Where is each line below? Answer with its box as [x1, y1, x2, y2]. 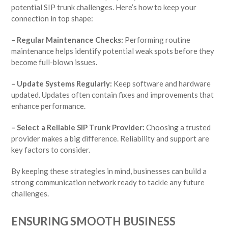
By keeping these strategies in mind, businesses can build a [11, 166, 207, 176]
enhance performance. [11, 101, 86, 110]
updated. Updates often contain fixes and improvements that [11, 90, 214, 99]
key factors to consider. [11, 145, 91, 154]
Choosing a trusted [145, 122, 211, 132]
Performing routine [123, 35, 191, 44]
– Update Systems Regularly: [11, 78, 112, 88]
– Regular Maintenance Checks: [11, 35, 124, 44]
